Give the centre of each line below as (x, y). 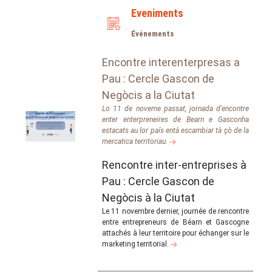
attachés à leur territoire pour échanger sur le (175, 233)
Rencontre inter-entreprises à (174, 165)
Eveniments (157, 13)
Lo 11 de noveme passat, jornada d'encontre (175, 108)
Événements (152, 33)
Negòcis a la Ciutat (148, 95)
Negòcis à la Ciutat (148, 197)
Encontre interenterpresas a (171, 62)
